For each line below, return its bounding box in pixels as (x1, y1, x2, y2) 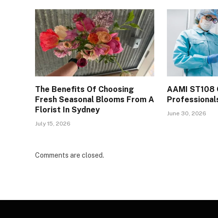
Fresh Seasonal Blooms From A (35, 95, 154, 105)
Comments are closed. (35, 151, 104, 160)
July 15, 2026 (35, 120, 71, 127)
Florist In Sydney (35, 105, 100, 115)
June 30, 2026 (167, 110, 207, 117)
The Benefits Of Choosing (35, 85, 134, 94)
